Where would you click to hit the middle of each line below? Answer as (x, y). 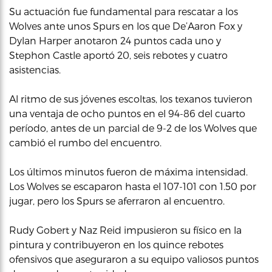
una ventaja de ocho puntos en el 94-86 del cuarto (127, 113)
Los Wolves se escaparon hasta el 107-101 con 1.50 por (133, 186)
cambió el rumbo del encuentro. (85, 142)
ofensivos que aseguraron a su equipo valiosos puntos (134, 259)
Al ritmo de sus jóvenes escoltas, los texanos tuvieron (131, 99)
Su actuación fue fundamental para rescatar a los (124, 11)
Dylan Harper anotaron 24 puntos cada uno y (115, 40)
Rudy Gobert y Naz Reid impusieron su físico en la (125, 230)
